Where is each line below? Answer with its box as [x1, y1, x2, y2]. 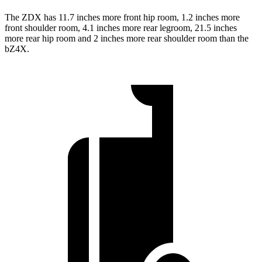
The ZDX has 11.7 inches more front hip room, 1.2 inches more [5, 12, 240, 23]
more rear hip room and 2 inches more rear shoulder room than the [5, 33, 249, 44]
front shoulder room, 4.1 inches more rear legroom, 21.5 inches [5, 23, 237, 33]
